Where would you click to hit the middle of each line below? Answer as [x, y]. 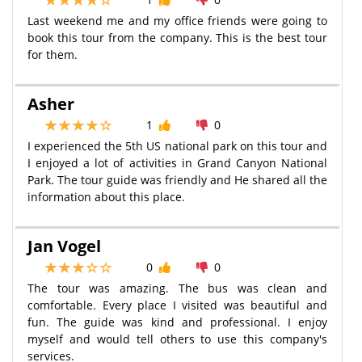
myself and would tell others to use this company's [177, 339]
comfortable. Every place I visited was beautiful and [177, 305]
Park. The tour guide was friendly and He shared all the [177, 179]
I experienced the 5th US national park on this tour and [177, 145]
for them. [53, 54]
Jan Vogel [64, 246]
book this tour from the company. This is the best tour [177, 37]
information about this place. [106, 196]
